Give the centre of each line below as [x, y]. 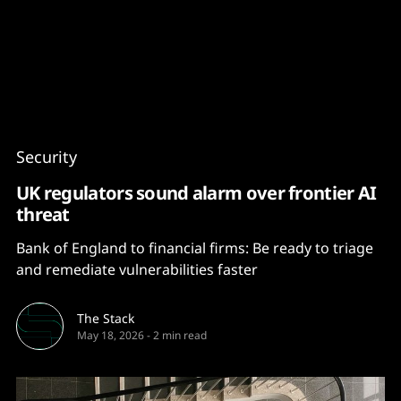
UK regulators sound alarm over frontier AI [196, 192]
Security [47, 157]
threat [43, 214]
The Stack [106, 318]
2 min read [180, 335]
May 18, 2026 [111, 335]
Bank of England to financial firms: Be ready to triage [195, 248]
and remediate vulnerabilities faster [137, 269]
